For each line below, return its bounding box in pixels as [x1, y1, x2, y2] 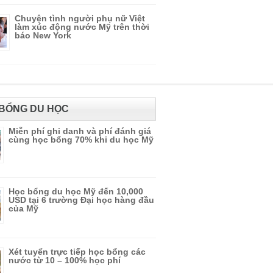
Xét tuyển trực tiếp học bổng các [9, 247, 146, 257]
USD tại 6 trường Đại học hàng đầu [9, 195, 154, 205]
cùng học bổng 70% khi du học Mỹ [9, 135, 154, 144]
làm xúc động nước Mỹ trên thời [15, 22, 149, 32]
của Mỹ [9, 204, 38, 213]
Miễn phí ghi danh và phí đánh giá [9, 126, 151, 136]
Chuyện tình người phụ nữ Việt [15, 13, 145, 23]
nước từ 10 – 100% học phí [9, 255, 121, 265]
